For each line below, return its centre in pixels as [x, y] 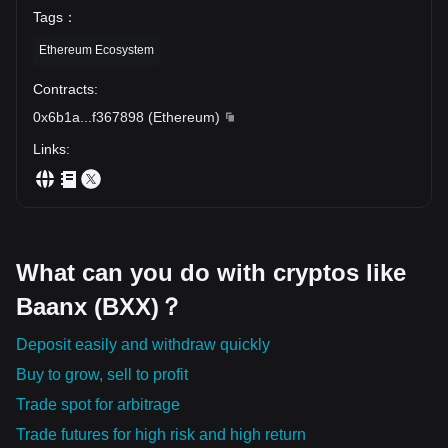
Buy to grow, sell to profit [102, 374]
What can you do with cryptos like [211, 272]
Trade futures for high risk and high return [161, 434]
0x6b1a [56, 116]
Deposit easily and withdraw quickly [143, 344]
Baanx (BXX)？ [99, 306]
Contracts [63, 88]
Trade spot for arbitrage [98, 404]
